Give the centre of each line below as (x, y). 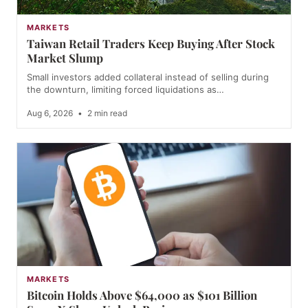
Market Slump (65, 58)
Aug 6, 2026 (51, 113)
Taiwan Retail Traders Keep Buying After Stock (151, 44)
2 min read (106, 113)
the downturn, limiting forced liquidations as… (125, 90)
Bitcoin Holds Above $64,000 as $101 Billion (142, 295)
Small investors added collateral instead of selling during (148, 77)
